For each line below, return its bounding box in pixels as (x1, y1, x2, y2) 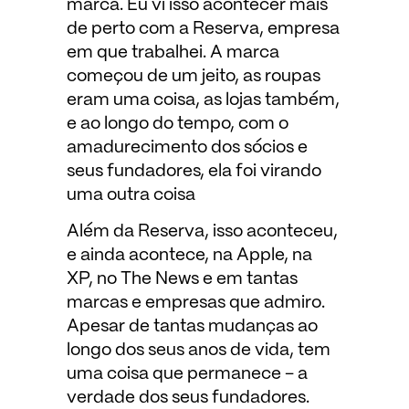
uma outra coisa (66, 187, 195, 204)
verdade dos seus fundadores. (66, 390, 309, 407)
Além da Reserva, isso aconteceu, (66, 224, 338, 241)
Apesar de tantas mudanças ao (66, 319, 318, 336)
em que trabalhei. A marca (66, 45, 279, 61)
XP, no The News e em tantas (66, 271, 298, 288)
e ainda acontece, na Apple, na (66, 247, 312, 265)
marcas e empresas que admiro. (66, 295, 325, 312)
